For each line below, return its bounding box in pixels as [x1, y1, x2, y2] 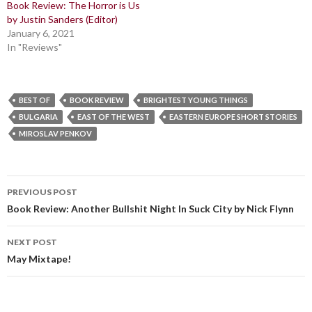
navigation [6, 200, 94, 223]
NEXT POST [7, 237, 57, 248]
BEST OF [19, 95, 50, 105]
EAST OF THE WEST [77, 112, 150, 122]
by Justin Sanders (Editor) [7, 13, 118, 26]
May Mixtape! [7, 253, 71, 265]
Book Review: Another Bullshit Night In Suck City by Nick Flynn [7, 203, 294, 215]
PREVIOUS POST [7, 187, 77, 198]
